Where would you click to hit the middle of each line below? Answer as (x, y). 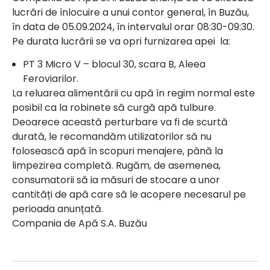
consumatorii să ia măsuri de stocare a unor (116, 180)
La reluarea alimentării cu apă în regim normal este (133, 93)
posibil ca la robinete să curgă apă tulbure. (114, 108)
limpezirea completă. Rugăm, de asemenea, (116, 165)
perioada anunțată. (58, 209)
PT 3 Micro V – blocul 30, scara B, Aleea (114, 64)
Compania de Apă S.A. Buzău (80, 223)
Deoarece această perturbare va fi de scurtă (120, 122)
